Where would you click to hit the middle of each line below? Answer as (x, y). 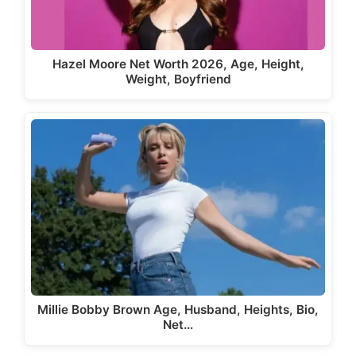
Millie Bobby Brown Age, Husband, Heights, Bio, (178, 310)
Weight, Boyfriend (178, 79)
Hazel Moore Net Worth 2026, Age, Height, (178, 64)
